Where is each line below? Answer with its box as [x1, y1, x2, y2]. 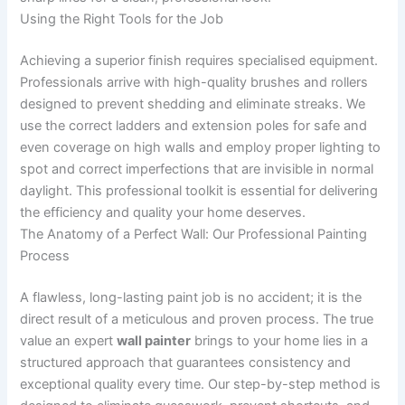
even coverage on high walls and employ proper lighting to [20, 139, 381, 156]
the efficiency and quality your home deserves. [20, 204, 306, 221]
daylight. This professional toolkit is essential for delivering [20, 183, 379, 200]
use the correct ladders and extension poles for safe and [20, 118, 368, 135]
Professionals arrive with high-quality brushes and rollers [20, 74, 369, 91]
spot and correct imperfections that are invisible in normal [20, 161, 374, 178]
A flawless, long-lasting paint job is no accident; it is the [20, 289, 363, 306]
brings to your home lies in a [191, 333, 369, 350]
